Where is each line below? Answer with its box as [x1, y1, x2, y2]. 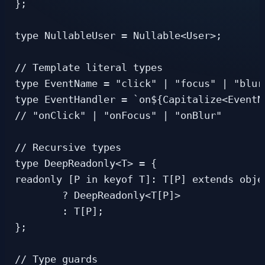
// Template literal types [15, 62, 163, 74]
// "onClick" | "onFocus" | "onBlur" [15, 110, 222, 122]
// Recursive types [15, 142, 121, 154]
